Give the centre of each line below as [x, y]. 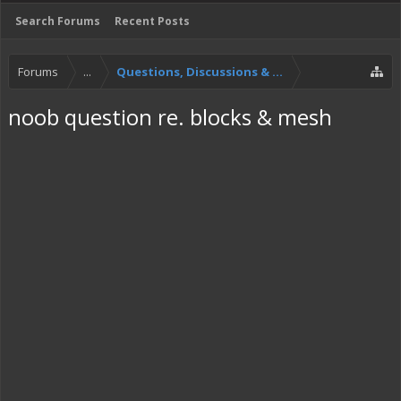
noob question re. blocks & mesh [170, 117]
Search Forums [58, 21]
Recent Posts [152, 21]
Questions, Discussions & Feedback [223, 72]
